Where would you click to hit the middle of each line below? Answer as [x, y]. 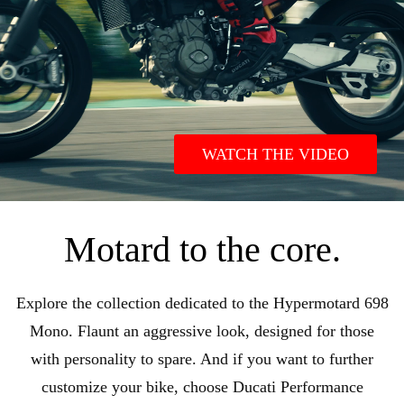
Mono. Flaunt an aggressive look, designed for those [202, 331]
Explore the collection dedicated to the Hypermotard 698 [202, 303]
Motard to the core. [202, 249]
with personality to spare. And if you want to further [202, 358]
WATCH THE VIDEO [275, 154]
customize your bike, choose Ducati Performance [202, 386]
